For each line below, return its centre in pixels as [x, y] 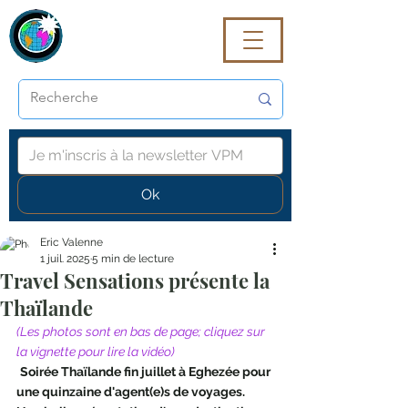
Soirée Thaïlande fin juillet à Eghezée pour [147, 372]
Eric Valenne [71, 242]
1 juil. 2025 [65, 259]
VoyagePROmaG [133, 36]
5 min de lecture [133, 259]
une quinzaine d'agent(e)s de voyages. [132, 392]
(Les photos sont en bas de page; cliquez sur [142, 331]
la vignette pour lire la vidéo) [96, 352]
